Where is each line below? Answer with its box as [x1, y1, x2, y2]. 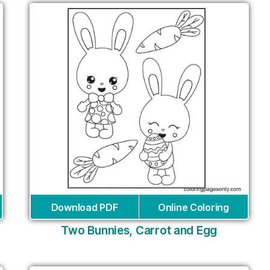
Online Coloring [157, 201, 229, 213]
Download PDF [51, 201, 118, 213]
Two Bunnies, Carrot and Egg [61, 223, 218, 237]
